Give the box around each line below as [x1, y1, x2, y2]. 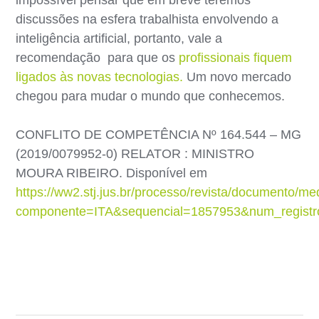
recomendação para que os [16, 50, 179, 65]
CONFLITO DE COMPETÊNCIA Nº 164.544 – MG [16, 127, 302, 142]
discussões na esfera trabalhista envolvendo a [16, 11, 279, 26]
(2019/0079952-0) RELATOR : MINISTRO [16, 146, 255, 161]
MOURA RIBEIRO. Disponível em [16, 165, 208, 180]
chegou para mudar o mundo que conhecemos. [16, 88, 286, 103]
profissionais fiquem [179, 50, 293, 65]
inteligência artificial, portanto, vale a [16, 31, 223, 46]
